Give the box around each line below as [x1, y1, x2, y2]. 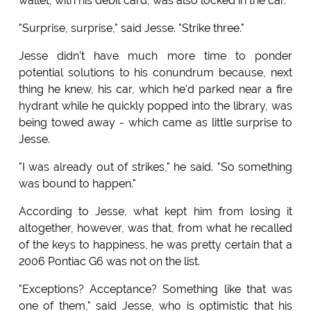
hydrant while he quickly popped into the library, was [18, 99, 293, 112]
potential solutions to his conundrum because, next [18, 65, 293, 79]
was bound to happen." [18, 176, 136, 190]
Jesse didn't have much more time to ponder [18, 49, 293, 62]
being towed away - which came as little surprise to [18, 115, 293, 129]
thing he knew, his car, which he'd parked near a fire [18, 82, 293, 96]
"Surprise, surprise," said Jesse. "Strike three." [18, 21, 244, 35]
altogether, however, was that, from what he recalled [18, 221, 293, 235]
